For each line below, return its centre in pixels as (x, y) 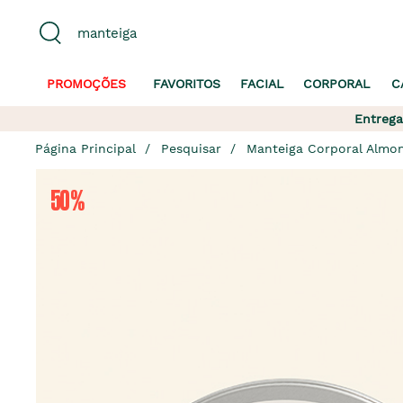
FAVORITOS (186, 84)
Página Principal (85, 148)
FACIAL (261, 84)
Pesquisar (191, 148)
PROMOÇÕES (86, 84)
